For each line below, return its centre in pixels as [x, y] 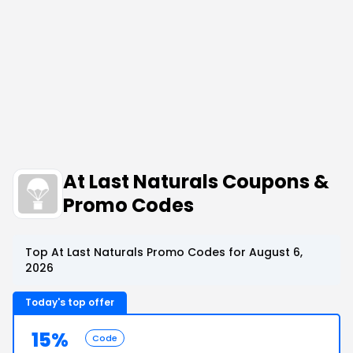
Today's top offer [70, 302]
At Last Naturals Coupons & [196, 182]
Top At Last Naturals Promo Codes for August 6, [164, 252]
